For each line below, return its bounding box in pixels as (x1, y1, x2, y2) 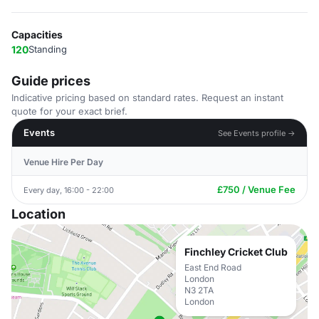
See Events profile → (218, 127, 296, 138)
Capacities (11, 28, 63, 41)
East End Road (184, 262, 241, 273)
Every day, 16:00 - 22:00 (23, 184, 114, 195)
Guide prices (11, 73, 90, 88)
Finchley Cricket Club (184, 246, 288, 258)
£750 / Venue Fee (217, 184, 296, 195)
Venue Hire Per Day (23, 157, 103, 167)
